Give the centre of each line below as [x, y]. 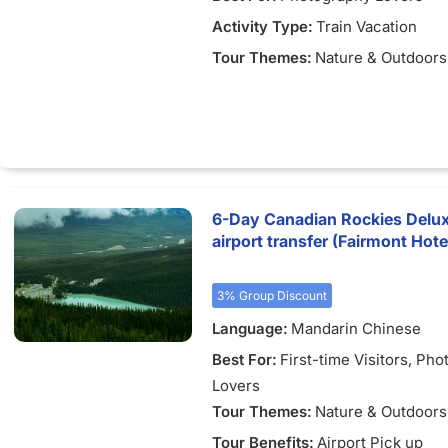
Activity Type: [262, 26]
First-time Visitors [344, 359]
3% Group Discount [272, 295]
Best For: [244, 359]
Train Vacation [366, 26]
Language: [250, 328]
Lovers [236, 385]
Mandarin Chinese [356, 328]
